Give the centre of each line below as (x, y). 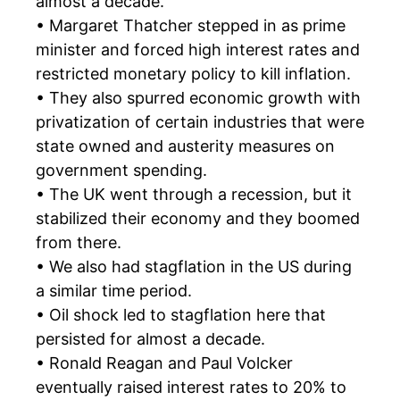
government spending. (121, 170)
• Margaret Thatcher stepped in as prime (191, 25)
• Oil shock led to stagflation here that (181, 314)
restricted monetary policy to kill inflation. (193, 73)
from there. (79, 242)
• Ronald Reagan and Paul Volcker (164, 362)
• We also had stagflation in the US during (194, 266)
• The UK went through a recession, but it (194, 194)
